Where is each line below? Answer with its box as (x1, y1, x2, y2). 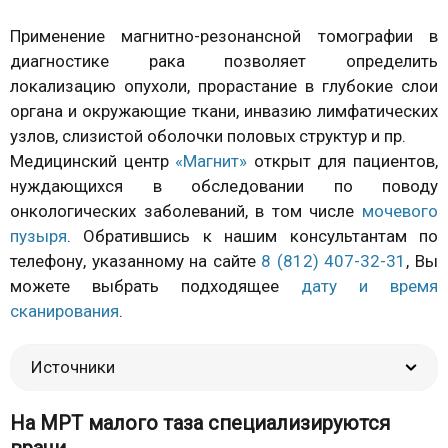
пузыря (10, 225, 67, 246)
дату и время (301, 275, 438, 296)
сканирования (10, 300, 119, 321)
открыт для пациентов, (247, 150, 439, 171)
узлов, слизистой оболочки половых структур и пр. (10, 125, 406, 146)
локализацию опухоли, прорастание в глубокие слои (10, 75, 438, 96)
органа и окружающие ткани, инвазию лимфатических (10, 100, 438, 121)
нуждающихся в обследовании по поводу (10, 175, 438, 196)
